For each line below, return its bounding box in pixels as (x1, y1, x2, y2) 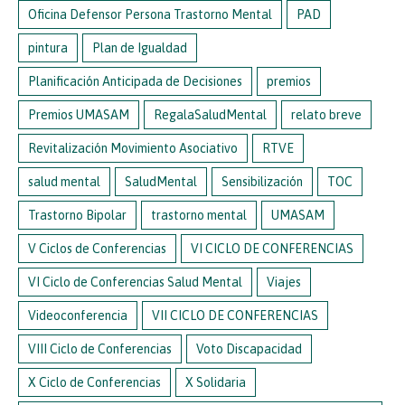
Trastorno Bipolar (28, 207, 127, 222)
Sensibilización (221, 174, 303, 189)
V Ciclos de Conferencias (28, 240, 166, 256)
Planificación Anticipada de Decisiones (28, 73, 242, 89)
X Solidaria (185, 374, 246, 390)
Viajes (267, 274, 301, 289)
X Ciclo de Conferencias (28, 374, 161, 390)
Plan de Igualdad (92, 40, 187, 55)
